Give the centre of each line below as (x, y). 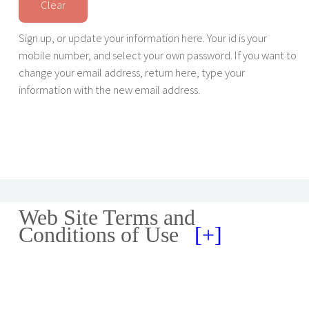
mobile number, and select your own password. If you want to (157, 55)
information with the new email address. (109, 90)
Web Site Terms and (107, 217)
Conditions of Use (101, 235)
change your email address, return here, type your (131, 72)
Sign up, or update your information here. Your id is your (142, 38)
